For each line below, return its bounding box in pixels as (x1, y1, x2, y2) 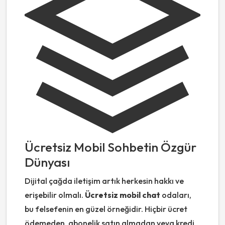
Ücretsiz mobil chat (85, 190, 160, 200)
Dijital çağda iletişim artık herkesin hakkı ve (25, 176, 184, 186)
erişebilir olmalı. (25, 190, 85, 200)
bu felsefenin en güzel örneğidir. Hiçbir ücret (25, 204, 187, 214)
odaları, (160, 190, 191, 200)
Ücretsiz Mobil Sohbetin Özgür (25, 139, 196, 156)
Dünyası (25, 154, 70, 171)
